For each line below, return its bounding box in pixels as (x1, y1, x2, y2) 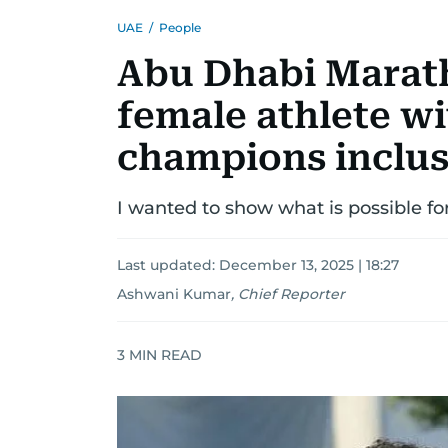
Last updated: (117, 256, 219, 274)
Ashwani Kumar (117, 285, 231, 303)
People (159, 20, 201, 35)
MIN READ (125, 345, 202, 364)
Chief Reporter (238, 285, 345, 303)
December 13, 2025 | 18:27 (219, 256, 399, 274)
